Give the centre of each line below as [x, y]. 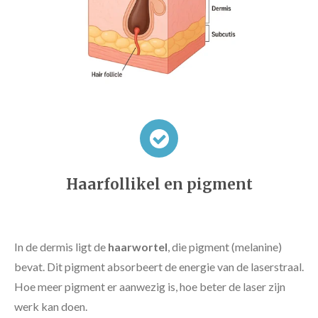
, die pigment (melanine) [225, 247]
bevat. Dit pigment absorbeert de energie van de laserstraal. [159, 267]
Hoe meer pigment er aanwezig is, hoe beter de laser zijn [150, 286]
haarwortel [138, 247]
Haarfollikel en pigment [159, 185]
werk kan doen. [51, 306]
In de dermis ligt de [61, 247]
